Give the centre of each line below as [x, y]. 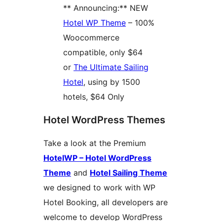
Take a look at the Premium [95, 143]
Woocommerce [91, 38]
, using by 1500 [112, 82]
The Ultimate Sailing [111, 67]
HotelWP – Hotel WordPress [97, 158]
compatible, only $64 [103, 53]
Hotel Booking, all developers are [106, 203]
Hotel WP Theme [94, 23]
